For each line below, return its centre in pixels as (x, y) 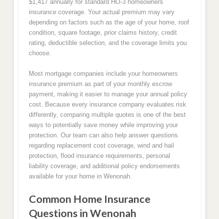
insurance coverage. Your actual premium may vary (101, 12)
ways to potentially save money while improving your (103, 125)
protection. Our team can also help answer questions (103, 135)
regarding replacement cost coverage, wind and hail (101, 146)
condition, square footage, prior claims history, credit (103, 32)
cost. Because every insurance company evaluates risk (107, 105)
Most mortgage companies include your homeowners (103, 74)
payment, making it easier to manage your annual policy (108, 94)
